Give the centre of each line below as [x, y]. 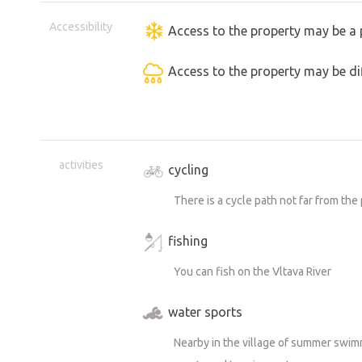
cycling [188, 169]
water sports [205, 311]
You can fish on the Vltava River [253, 272]
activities [81, 165]
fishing [188, 240]
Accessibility [81, 27]
